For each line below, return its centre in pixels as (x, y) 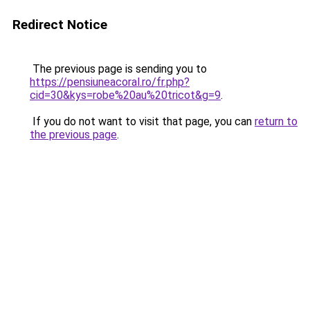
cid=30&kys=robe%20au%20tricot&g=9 (125, 95)
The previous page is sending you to (118, 69)
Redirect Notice (60, 25)
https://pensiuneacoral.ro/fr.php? (110, 82)
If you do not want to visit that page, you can (142, 121)
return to (276, 121)
